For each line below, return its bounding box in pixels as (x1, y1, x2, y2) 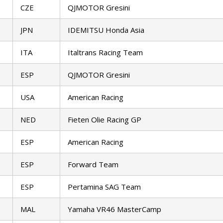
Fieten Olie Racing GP (68, 114, 141, 125)
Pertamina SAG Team (68, 182, 141, 192)
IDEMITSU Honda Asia (68, 25, 144, 35)
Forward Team (68, 159, 118, 170)
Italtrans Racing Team (68, 47, 143, 58)
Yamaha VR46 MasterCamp (68, 204, 161, 215)
